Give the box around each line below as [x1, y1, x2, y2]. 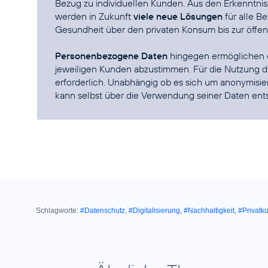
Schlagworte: [36, 206, 78, 215]
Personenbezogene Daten [55, 50, 167, 62]
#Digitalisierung [129, 206, 180, 215]
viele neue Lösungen [133, 10, 223, 22]
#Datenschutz [80, 206, 125, 215]
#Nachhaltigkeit [184, 206, 234, 215]
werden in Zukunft [55, 10, 133, 22]
